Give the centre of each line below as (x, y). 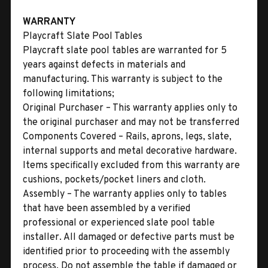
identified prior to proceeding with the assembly (126, 252)
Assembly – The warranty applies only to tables (125, 194)
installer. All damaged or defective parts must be (129, 237)
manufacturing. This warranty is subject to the (123, 79)
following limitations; (68, 94)
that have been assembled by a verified (106, 208)
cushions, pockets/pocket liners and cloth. (114, 180)
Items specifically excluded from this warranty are (131, 165)
